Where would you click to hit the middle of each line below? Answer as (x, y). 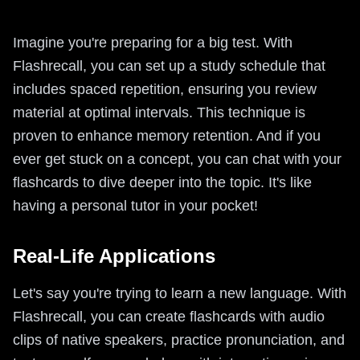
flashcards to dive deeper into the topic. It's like (162, 182)
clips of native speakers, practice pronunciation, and (179, 340)
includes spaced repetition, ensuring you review (165, 89)
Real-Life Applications (114, 256)
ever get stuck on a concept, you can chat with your (177, 159)
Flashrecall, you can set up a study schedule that (169, 65)
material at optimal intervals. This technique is (159, 112)
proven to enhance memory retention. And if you (167, 135)
